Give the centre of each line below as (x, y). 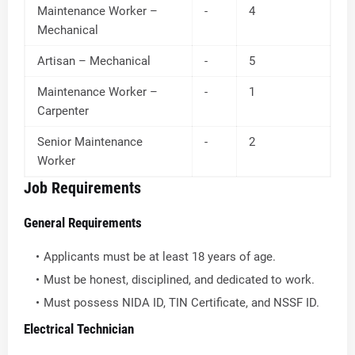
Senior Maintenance (90, 142)
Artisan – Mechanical (94, 61)
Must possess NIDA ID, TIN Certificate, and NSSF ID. (181, 303)
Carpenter (63, 111)
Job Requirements (82, 188)
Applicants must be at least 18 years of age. (160, 257)
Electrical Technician (79, 329)
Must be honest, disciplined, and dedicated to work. (179, 280)
